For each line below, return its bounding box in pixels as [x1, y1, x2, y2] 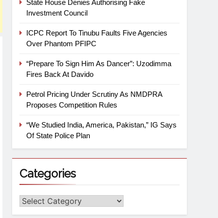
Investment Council [26, 8, 88, 17]
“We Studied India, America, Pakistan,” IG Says [26, 120, 177, 129]
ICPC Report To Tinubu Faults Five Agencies [26, 28, 168, 37]
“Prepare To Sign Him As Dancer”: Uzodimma [26, 59, 172, 68]
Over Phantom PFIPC [26, 39, 97, 48]
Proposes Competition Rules [26, 100, 118, 109]
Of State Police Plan [26, 131, 91, 140]
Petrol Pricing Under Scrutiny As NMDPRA [26, 90, 163, 98]
